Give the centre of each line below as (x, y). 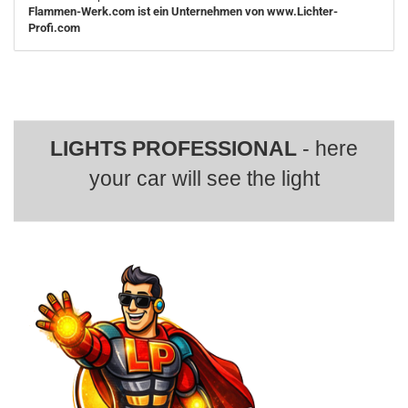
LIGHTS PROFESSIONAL (173, 149)
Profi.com (54, 27)
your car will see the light (204, 179)
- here (327, 149)
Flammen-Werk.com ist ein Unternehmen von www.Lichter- (183, 11)
